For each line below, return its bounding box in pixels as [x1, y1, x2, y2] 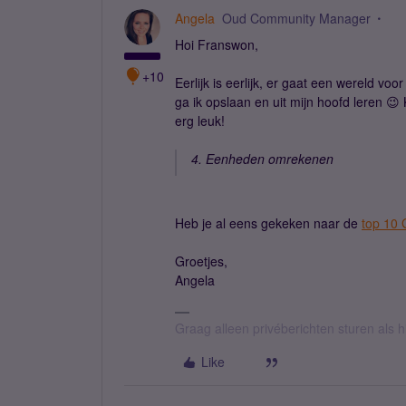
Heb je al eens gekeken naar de [175, 214, 362, 232]
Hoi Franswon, [175, 35, 258, 53]
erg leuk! [175, 111, 225, 130]
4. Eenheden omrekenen [191, 150, 333, 168]
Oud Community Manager [222, 9, 371, 27]
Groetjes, [175, 252, 227, 270]
